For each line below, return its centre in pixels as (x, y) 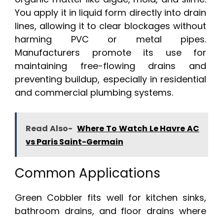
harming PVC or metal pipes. (110, 39)
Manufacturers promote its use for (110, 53)
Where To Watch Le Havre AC (138, 129)
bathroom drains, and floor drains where (110, 211)
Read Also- (49, 129)
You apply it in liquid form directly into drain (110, 13)
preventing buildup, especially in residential (110, 79)
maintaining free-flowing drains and (110, 66)
